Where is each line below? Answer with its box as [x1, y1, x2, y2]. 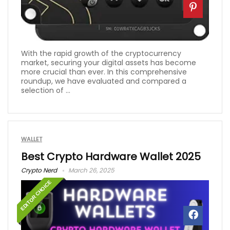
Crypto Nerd [21, 166, 57, 175]
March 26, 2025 [67, 166, 114, 175]
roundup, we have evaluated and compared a [21, 76, 186, 87]
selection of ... [21, 85, 70, 96]
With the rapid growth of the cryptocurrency [21, 48, 181, 59]
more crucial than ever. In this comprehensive [21, 67, 187, 78]
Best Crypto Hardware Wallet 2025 [21, 149, 201, 164]
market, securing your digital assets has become [21, 57, 196, 68]
